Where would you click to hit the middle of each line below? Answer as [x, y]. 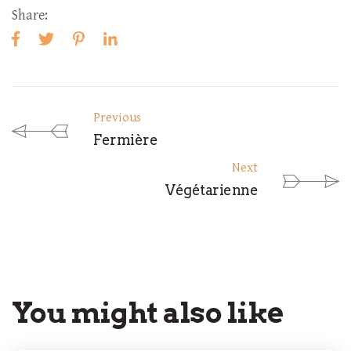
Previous [117, 118]
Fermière [125, 140]
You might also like [148, 313]
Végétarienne [212, 190]
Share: [30, 15]
